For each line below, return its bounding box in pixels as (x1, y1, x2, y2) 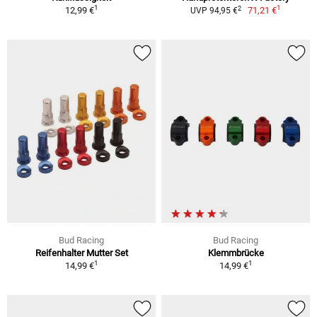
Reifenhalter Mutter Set (35, 247, 128, 258)
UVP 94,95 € (190, 6, 238, 16)
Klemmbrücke (207, 247, 264, 258)
